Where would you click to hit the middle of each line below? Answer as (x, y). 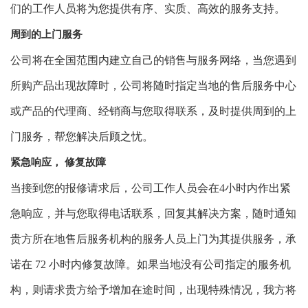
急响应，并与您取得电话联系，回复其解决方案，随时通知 (153, 213)
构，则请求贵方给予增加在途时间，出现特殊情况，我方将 (153, 290)
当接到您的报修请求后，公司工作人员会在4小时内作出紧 (151, 188)
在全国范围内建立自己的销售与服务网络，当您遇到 (170, 60)
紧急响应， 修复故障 (58, 162)
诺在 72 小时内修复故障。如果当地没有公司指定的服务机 (151, 264)
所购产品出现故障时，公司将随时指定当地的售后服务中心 (153, 86)
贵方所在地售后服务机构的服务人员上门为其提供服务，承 (153, 239)
